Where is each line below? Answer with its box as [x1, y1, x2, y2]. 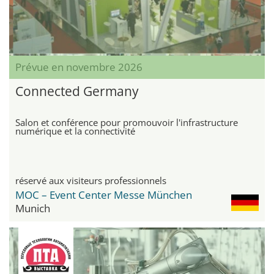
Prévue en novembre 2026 [15, 59, 143, 74]
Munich [15, 201, 50, 215]
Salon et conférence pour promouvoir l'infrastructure [15, 116, 238, 128]
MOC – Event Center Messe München [15, 187, 192, 202]
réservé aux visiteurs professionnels [15, 174, 166, 187]
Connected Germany [15, 82, 139, 100]
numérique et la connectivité [15, 124, 135, 137]
